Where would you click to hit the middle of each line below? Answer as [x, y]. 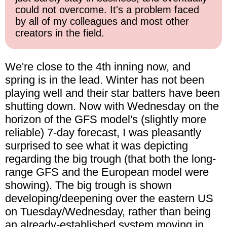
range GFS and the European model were [107, 172]
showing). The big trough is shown [88, 185]
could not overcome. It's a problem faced [107, 10]
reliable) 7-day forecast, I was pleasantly [103, 133]
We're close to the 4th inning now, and [98, 67]
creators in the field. [60, 33]
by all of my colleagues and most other [102, 22]
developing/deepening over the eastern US [109, 199]
